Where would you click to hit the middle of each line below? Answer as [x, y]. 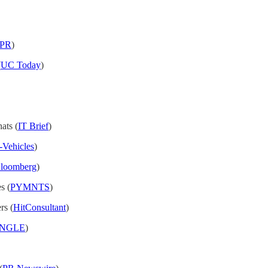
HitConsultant [39, 208]
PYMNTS [30, 187]
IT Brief [33, 126]
